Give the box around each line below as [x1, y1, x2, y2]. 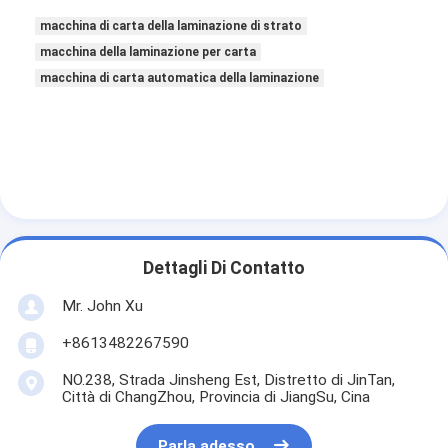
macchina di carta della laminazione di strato [40, 18, 303, 33]
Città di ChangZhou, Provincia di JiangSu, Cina [61, 388, 370, 407]
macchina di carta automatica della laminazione [40, 70, 320, 85]
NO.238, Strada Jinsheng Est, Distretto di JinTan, [61, 371, 395, 390]
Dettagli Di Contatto [143, 257, 305, 278]
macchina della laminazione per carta [40, 44, 257, 59]
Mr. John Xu [61, 296, 143, 315]
